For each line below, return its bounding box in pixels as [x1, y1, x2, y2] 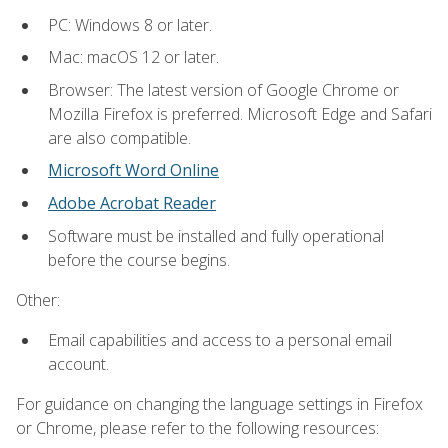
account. [48, 353, 109, 376]
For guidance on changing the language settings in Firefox [16, 393, 423, 416]
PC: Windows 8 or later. [48, 13, 212, 36]
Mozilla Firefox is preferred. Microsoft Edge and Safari [48, 102, 432, 125]
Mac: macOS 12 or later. [48, 46, 219, 69]
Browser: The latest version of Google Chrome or [48, 78, 399, 101]
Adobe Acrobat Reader [48, 191, 216, 214]
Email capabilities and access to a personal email [48, 329, 392, 352]
